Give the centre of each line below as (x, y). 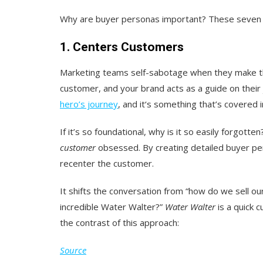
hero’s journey (89, 104)
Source (73, 250)
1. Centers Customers (122, 47)
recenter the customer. (107, 163)
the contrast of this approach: (119, 222)
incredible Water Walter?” (112, 206)
